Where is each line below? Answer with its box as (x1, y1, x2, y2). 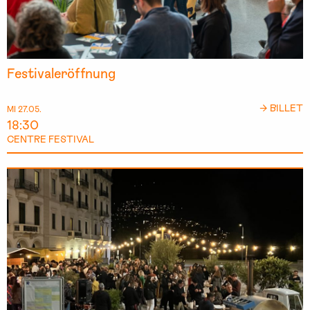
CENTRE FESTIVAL (7, 132, 94, 145)
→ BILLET (259, 101, 303, 113)
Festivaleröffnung (7, 64, 116, 81)
